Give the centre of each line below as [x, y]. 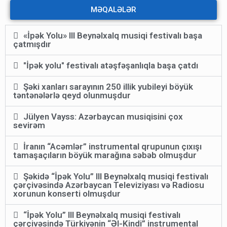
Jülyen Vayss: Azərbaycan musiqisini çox [103, 117]
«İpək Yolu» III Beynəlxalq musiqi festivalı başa [113, 35]
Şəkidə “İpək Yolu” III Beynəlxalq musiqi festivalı [116, 176]
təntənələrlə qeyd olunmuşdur [72, 95]
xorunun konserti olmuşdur [67, 194]
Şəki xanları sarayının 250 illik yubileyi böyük [108, 87]
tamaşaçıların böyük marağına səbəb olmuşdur [105, 155]
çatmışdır [32, 44]
